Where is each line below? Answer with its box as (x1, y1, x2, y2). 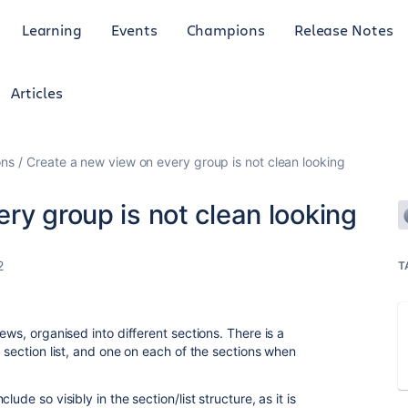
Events (111, 19, 158, 39)
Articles (11, 83, 63, 102)
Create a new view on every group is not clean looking (26, 154, 345, 169)
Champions (186, 19, 265, 39)
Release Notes (293, 19, 393, 39)
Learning (21, 19, 83, 39)
